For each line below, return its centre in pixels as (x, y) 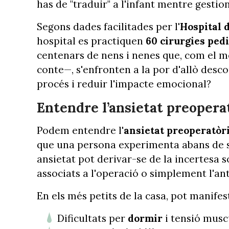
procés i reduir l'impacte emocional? (124, 84)
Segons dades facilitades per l (107, 26)
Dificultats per (93, 219)
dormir (146, 219)
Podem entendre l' (80, 131)
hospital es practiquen (90, 41)
